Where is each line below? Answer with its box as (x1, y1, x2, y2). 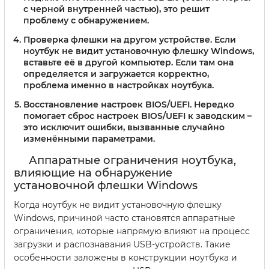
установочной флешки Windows (14, 178, 198, 192)
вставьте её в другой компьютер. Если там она (23, 56, 234, 68)
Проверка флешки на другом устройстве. (23, 34, 212, 45)
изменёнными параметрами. (23, 133, 155, 144)
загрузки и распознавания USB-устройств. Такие (14, 238, 231, 250)
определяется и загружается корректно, (23, 68, 209, 79)
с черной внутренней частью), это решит (23, 3, 210, 14)
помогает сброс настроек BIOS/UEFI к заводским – (23, 110, 252, 121)
